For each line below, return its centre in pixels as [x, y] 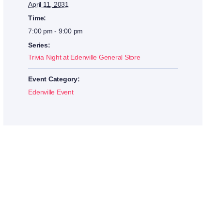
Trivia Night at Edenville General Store [84, 57]
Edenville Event [51, 92]
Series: [39, 45]
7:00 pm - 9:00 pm [56, 31]
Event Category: [54, 79]
